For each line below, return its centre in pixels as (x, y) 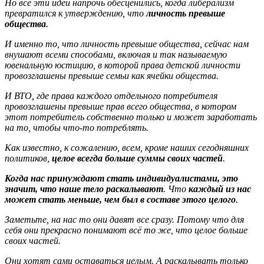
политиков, (28, 158)
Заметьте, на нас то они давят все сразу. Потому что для (124, 219)
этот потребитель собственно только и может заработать (131, 117)
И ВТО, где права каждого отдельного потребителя (111, 95)
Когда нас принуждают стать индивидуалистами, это (121, 178)
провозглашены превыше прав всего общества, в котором (121, 106)
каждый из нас (220, 189)
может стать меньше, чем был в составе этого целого (120, 199)
